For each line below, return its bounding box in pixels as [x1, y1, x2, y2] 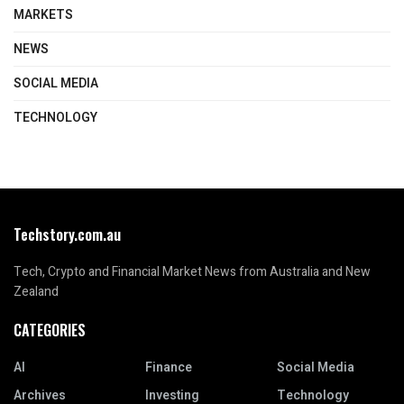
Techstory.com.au [14, 224, 121, 246]
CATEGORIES [14, 319, 86, 342]
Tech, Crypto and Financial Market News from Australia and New [14, 262, 371, 282]
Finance [145, 358, 192, 378]
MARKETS [14, 5, 73, 25]
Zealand [14, 282, 59, 302]
